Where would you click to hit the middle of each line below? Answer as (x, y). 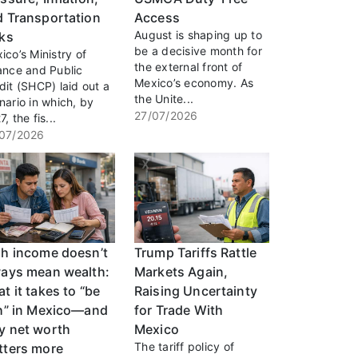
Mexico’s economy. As (194, 83)
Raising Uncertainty (196, 291)
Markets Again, (181, 272)
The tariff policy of (184, 347)
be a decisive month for (198, 51)
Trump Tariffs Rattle (195, 253)
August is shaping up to (198, 35)
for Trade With (179, 310)
